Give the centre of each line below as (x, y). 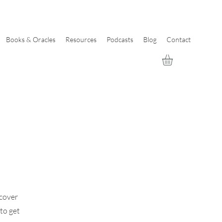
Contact (179, 39)
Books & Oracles (31, 39)
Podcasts (120, 39)
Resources (81, 39)
